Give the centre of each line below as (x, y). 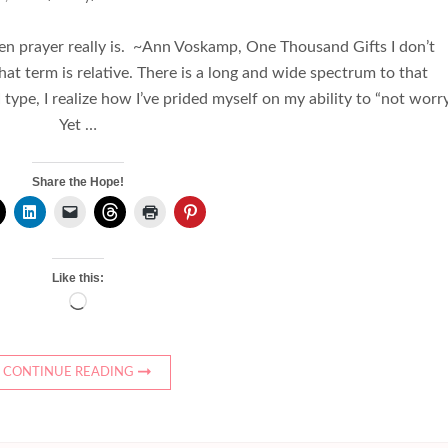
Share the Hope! (77, 182)
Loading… (118, 304)
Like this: (77, 278)
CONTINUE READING (69, 373)
